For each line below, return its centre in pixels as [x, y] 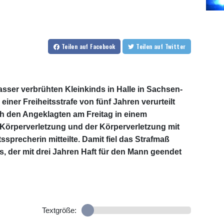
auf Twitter [175, 46]
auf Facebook [97, 46]
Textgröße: [59, 210]
